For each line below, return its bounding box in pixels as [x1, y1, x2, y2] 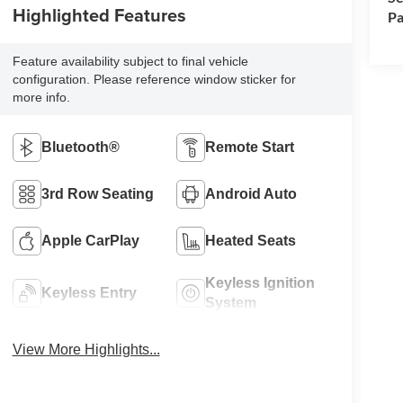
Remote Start [205, 139, 295, 155]
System [205, 294, 257, 310]
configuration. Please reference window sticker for [12, 71, 296, 86]
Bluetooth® [40, 139, 120, 155]
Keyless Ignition [205, 274, 316, 291]
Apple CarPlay [40, 232, 139, 248]
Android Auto [205, 185, 298, 201]
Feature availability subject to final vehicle [12, 53, 248, 68]
